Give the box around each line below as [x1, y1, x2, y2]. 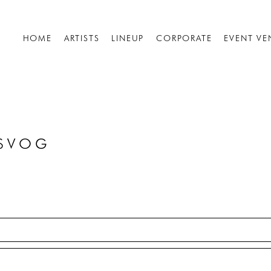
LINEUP [111, 33, 145, 43]
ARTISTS [64, 33, 100, 43]
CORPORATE [156, 33, 212, 43]
